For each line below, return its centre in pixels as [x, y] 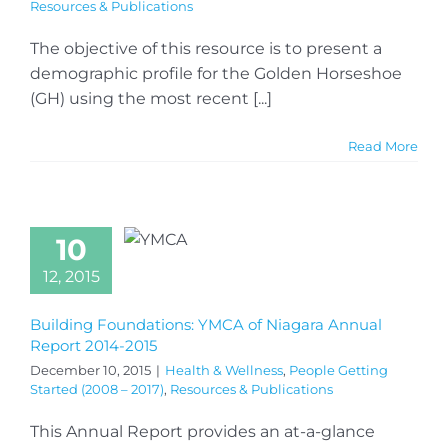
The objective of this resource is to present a [206, 48]
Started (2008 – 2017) [97, 388]
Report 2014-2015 [93, 345]
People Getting [338, 369]
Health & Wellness [224, 369]
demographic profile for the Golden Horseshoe [216, 73]
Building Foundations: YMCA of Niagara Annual [206, 324]
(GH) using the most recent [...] [151, 98]
